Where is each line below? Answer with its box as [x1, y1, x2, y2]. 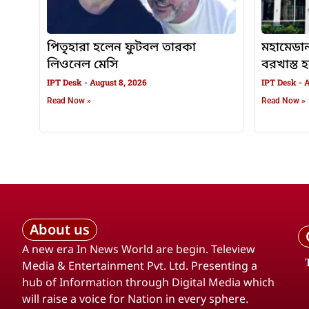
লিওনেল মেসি [47, 57, 118, 74]
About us [30, 220, 90, 239]
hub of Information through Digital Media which [22, 275, 275, 290]
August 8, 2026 [88, 77, 147, 88]
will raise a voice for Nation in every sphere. [22, 291, 248, 307]
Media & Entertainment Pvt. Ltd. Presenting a [22, 258, 257, 274]
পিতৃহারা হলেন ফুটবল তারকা [47, 39, 196, 57]
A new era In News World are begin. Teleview [22, 241, 255, 257]
